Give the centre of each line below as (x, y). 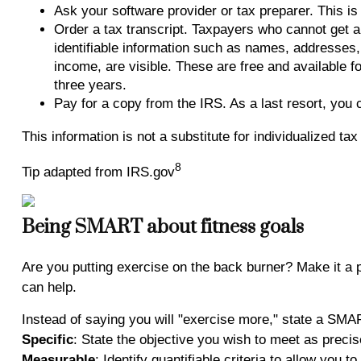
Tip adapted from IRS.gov (98, 172)
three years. (90, 85)
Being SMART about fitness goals (162, 227)
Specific (47, 339)
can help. (49, 287)
